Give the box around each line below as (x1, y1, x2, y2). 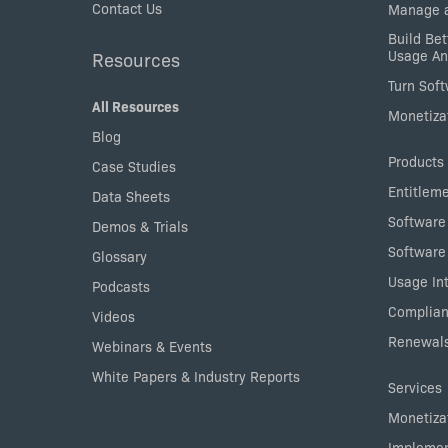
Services (388, 376, 442, 397)
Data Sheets (92, 185, 170, 206)
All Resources (92, 95, 179, 116)
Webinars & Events (92, 335, 212, 356)
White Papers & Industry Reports (92, 365, 300, 386)
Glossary (92, 245, 147, 266)
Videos (92, 305, 135, 326)
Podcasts (92, 275, 150, 296)
